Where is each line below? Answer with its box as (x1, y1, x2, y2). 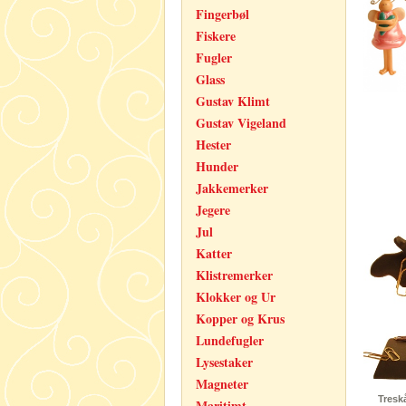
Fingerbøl (196, 5, 249, 24)
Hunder (196, 157, 238, 176)
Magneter (196, 374, 248, 393)
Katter (196, 244, 232, 263)
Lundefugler (196, 331, 264, 350)
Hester (196, 135, 231, 154)
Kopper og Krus (196, 309, 285, 328)
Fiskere (196, 26, 236, 45)
